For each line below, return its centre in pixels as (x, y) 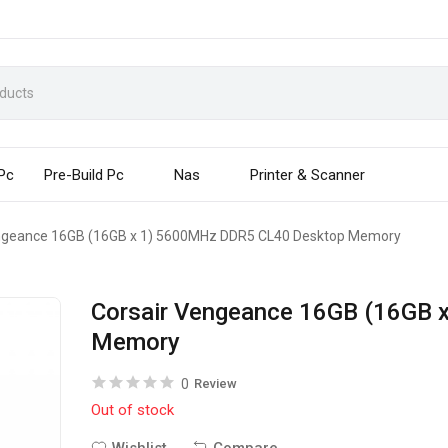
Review (216, 383)
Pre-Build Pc (84, 175)
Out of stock (133, 410)
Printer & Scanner (308, 175)
